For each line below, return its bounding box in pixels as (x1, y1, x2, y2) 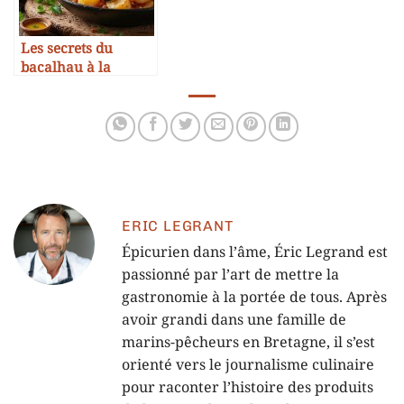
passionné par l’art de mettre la (122, 265, 339, 285)
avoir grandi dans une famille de (122, 310, 346, 330)
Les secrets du (21, 40, 113, 59)
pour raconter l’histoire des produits (122, 378, 373, 398)
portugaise (21, 78, 90, 96)
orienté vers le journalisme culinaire (122, 355, 374, 375)
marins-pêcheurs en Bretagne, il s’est (122, 333, 375, 353)
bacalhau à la (21, 59, 111, 78)
